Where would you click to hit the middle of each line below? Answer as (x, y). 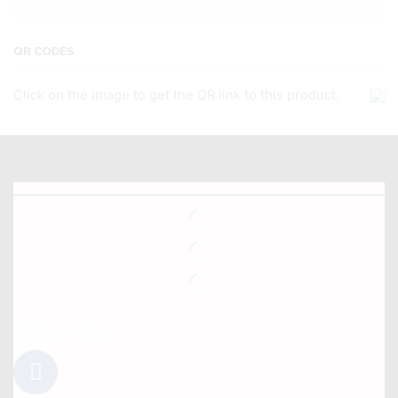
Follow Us (58, 330)
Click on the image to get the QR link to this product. (176, 96)
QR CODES (44, 52)
